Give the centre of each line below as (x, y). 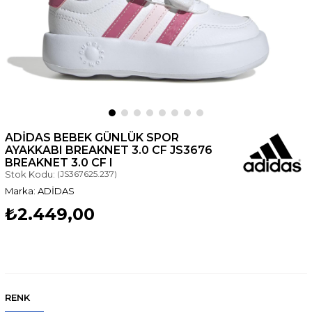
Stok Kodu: (30, 174)
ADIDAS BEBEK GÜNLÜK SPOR (92, 137)
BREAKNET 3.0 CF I (58, 162)
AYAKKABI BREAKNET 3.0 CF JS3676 (108, 150)
